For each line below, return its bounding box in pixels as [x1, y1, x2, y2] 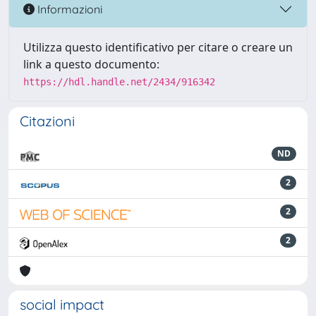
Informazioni [35, 1, 102, 16]
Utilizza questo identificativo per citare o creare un [23, 39, 293, 55]
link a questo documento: [23, 56, 159, 72]
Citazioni [20, 112, 75, 130]
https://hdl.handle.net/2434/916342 [23, 76, 215, 87]
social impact [20, 296, 104, 313]
